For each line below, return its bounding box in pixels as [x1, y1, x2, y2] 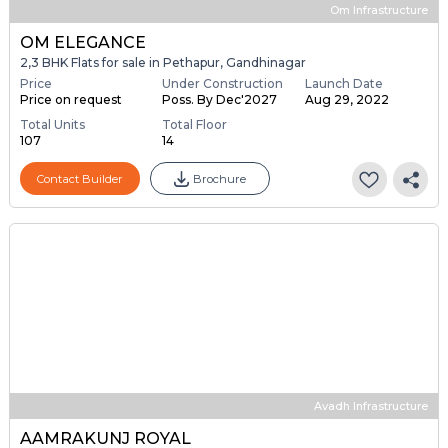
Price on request [19, 92, 122, 108]
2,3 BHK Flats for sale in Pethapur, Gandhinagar [19, 54, 306, 70]
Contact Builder [36, 171, 123, 186]
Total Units [19, 117, 85, 133]
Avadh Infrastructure [314, 398, 429, 413]
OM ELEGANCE [19, 32, 146, 52]
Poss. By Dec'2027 [162, 92, 278, 108]
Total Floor [162, 117, 228, 133]
